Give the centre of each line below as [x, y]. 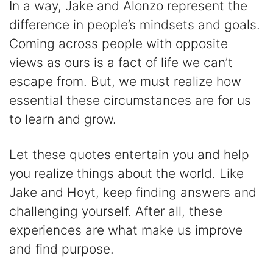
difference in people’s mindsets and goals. [135, 24]
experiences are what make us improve [126, 230]
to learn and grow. [63, 119]
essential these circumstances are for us [130, 100]
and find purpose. [62, 249]
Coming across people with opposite [119, 43]
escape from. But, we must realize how [125, 81]
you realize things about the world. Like [126, 173]
